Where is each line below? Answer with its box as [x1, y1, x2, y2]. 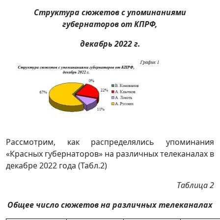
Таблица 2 [177, 180, 214, 191]
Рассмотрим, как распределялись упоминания [6, 137, 214, 147]
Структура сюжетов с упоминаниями [34, 7, 186, 18]
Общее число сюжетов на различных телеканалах [7, 199, 213, 210]
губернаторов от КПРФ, [62, 19, 158, 29]
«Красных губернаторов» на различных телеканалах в [6, 148, 214, 159]
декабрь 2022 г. [80, 38, 140, 49]
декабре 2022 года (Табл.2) [6, 160, 107, 171]
